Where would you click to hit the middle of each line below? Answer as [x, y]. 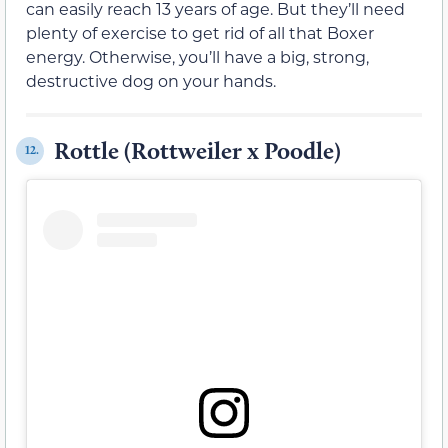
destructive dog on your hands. [151, 80]
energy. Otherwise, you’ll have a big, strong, [197, 56]
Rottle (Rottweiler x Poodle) [197, 150]
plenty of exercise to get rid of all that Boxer [200, 32]
